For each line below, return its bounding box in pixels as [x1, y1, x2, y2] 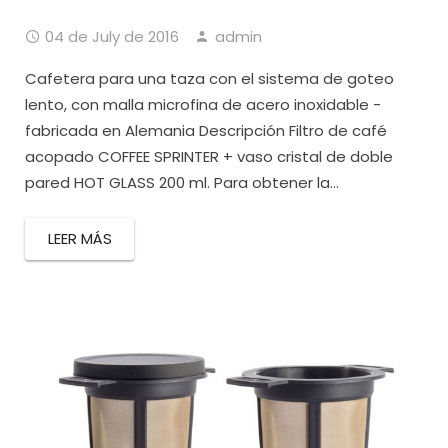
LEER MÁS [47, 228, 112, 250]
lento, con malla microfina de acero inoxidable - [25, 94, 381, 116]
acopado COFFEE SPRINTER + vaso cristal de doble [25, 146, 393, 168]
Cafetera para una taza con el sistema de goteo [25, 68, 394, 90]
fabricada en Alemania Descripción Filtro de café [25, 120, 387, 142]
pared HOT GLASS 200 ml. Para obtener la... [25, 172, 339, 194]
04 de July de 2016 [45, 26, 179, 48]
